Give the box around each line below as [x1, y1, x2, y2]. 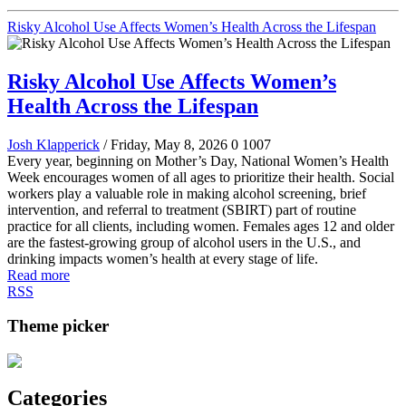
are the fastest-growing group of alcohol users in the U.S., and [7, 234, 361, 250]
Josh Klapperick [7, 136, 100, 152]
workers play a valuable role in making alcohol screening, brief [7, 185, 366, 201]
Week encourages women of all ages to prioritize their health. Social [7, 169, 394, 185]
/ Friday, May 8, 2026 [103, 136, 227, 152]
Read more [7, 266, 70, 283]
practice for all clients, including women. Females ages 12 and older [7, 217, 394, 234]
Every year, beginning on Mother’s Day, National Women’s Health [7, 152, 389, 169]
